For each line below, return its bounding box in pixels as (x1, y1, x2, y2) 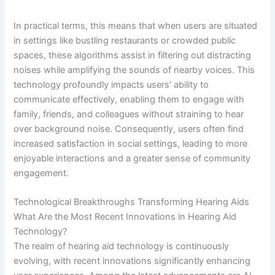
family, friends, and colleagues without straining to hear (14, 109, 244, 120)
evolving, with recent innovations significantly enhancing (14, 255, 251, 267)
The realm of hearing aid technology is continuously (14, 241, 230, 252)
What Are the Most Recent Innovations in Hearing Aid (14, 211, 237, 223)
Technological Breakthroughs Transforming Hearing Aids (14, 196, 250, 208)
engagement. (14, 168, 69, 179)
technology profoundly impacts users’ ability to (14, 79, 209, 91)
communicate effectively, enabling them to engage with (14, 94, 245, 106)
